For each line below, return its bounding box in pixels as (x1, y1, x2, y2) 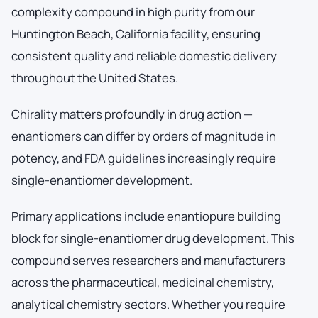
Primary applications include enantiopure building (11, 207, 281, 224)
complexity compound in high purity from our (11, 3, 255, 20)
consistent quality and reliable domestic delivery (11, 47, 277, 64)
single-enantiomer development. (11, 171, 192, 188)
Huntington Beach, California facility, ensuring (11, 25, 261, 42)
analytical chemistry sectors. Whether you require (11, 295, 285, 312)
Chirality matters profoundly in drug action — (11, 105, 253, 122)
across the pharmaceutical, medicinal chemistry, (11, 273, 274, 290)
